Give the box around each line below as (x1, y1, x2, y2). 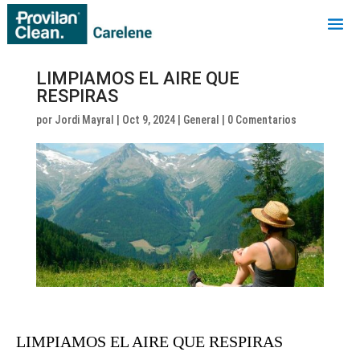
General (182, 112, 219, 126)
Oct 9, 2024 (121, 112, 175, 126)
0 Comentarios (227, 112, 297, 126)
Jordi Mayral (54, 112, 114, 126)
